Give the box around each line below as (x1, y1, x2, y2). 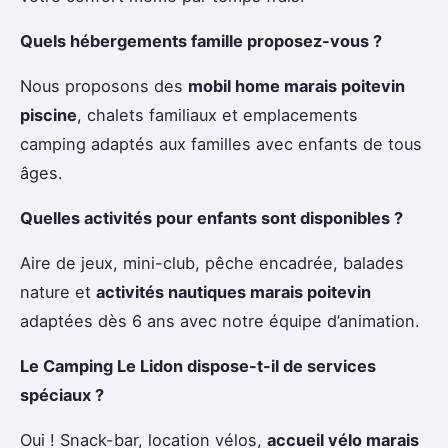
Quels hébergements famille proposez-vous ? (20, 31, 382, 52)
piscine (20, 105, 77, 126)
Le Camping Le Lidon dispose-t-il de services (20, 356, 376, 377)
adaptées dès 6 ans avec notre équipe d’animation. (20, 311, 420, 332)
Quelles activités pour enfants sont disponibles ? (20, 208, 403, 229)
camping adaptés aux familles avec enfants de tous (20, 134, 422, 155)
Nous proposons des (20, 76, 188, 97)
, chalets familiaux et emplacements (77, 105, 358, 126)
